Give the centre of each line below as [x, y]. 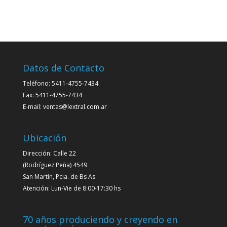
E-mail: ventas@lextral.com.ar [65, 107]
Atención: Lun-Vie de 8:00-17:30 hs [71, 188]
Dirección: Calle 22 [49, 154]
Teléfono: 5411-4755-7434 [60, 83]
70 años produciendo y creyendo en [100, 220]
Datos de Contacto [63, 68]
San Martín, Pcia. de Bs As [59, 177]
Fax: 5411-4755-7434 [52, 95]
